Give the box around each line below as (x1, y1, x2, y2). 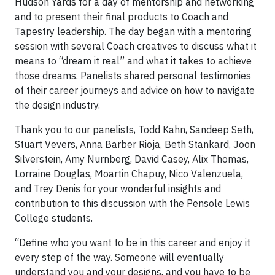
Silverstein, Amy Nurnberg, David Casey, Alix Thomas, (15, 153, 249, 165)
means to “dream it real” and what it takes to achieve (15, 55, 252, 67)
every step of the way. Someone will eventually (15, 251, 224, 263)
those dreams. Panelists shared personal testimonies (15, 69, 251, 82)
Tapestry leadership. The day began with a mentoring (15, 25, 252, 37)
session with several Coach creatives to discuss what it (15, 40, 257, 52)
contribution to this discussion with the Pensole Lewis (15, 197, 250, 209)
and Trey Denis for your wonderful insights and (15, 182, 221, 195)
